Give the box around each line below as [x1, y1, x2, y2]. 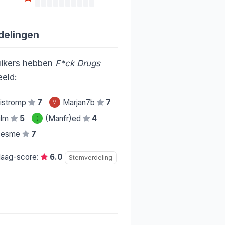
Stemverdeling [68, 154, 113, 162]
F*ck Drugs [55, 58, 100, 68]
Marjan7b [62, 98, 97, 108]
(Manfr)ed [45, 114, 83, 124]
